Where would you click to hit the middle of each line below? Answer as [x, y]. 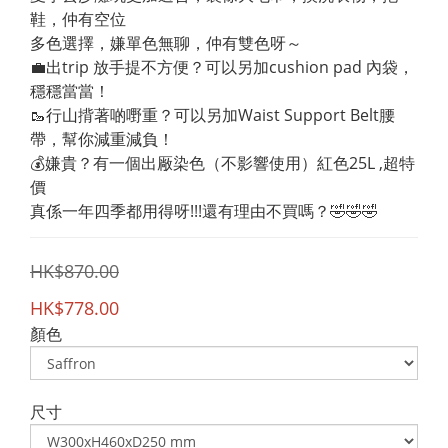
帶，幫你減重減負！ [102, 139]
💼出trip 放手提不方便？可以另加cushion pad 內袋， [222, 67]
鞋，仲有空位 [78, 19]
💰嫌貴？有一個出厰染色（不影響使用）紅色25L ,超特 [222, 163]
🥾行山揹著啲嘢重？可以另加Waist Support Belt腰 [212, 115]
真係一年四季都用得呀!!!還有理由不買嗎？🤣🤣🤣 [204, 211]
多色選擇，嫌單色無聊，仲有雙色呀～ [166, 43]
